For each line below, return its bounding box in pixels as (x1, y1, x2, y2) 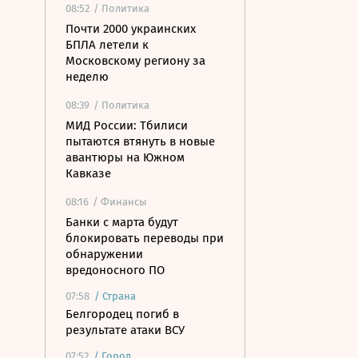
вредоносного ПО (66, 263, 165, 277)
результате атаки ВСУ (66, 323, 185, 337)
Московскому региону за (66, 54, 205, 68)
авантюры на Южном (66, 150, 185, 165)
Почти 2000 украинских (66, 22, 196, 36)
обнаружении (66, 247, 143, 261)
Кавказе (66, 166, 111, 181)
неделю (66, 70, 109, 84)
